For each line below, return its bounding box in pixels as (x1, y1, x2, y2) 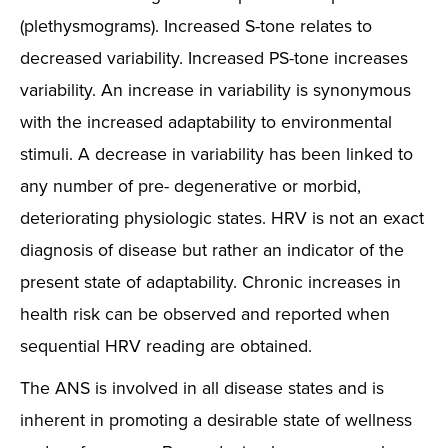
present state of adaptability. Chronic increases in (20, 269, 401, 294)
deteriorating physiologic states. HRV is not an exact (20, 205, 424, 230)
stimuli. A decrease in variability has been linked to (20, 141, 413, 166)
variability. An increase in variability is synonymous (20, 77, 411, 102)
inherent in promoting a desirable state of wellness (20, 407, 412, 432)
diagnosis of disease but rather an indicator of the (20, 237, 404, 262)
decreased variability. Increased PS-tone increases (20, 45, 408, 70)
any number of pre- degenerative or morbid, (20, 173, 361, 198)
